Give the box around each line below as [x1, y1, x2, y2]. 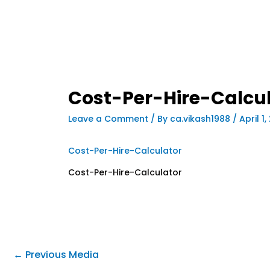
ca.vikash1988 [170, 112, 233, 125]
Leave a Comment [68, 112, 149, 125]
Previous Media [23, 247, 99, 262]
